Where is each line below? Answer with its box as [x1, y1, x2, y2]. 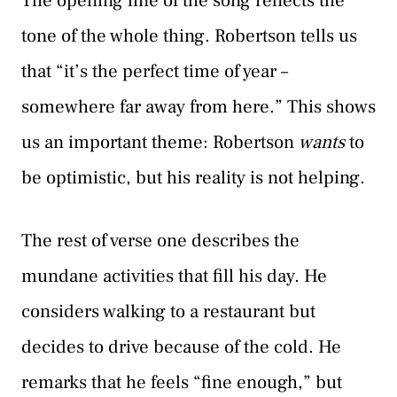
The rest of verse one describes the [21, 229, 300, 253]
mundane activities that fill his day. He [21, 264, 327, 289]
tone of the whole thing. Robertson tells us [21, 23, 357, 48]
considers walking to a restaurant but [21, 300, 315, 324]
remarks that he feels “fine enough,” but [21, 370, 342, 395]
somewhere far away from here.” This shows [21, 94, 376, 119]
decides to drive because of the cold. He [21, 335, 341, 360]
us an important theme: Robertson [21, 129, 299, 154]
